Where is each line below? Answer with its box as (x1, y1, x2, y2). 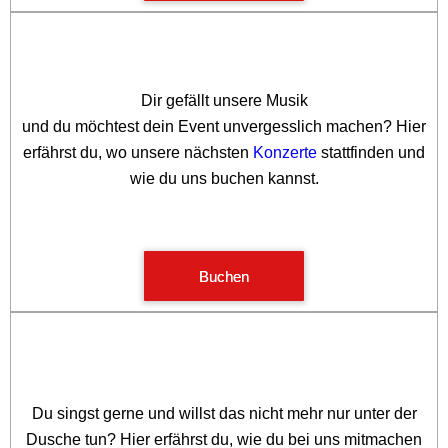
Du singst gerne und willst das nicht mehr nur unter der (31, 405, 417, 422)
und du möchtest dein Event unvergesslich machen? (22, 118, 396, 135)
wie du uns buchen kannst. (129, 170, 319, 187)
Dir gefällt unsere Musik (140, 92, 308, 109)
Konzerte (253, 144, 317, 161)
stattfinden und (317, 144, 425, 161)
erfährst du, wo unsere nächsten (23, 144, 253, 161)
